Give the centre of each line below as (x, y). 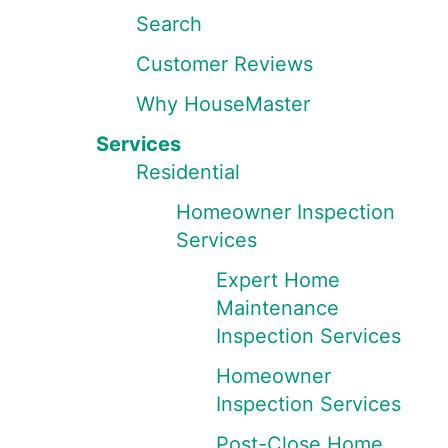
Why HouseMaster (223, 104)
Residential (188, 172)
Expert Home (278, 280)
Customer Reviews (224, 64)
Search (169, 24)
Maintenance (277, 308)
